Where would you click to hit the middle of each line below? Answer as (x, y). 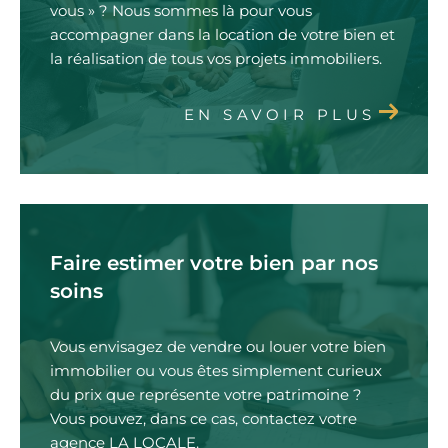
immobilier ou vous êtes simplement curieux (216, 371)
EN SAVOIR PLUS (279, 115)
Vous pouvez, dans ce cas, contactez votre (203, 419)
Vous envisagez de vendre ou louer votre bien (218, 347)
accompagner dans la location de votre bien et (222, 35)
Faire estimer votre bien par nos (214, 263)
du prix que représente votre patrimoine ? (206, 395)
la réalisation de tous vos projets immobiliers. (216, 59)
